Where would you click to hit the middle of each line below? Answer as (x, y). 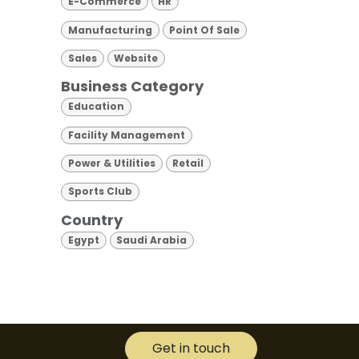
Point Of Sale (205, 30)
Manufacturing (110, 30)
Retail (188, 163)
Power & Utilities (111, 163)
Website (136, 58)
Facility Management (126, 135)
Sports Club (100, 192)
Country (92, 220)
